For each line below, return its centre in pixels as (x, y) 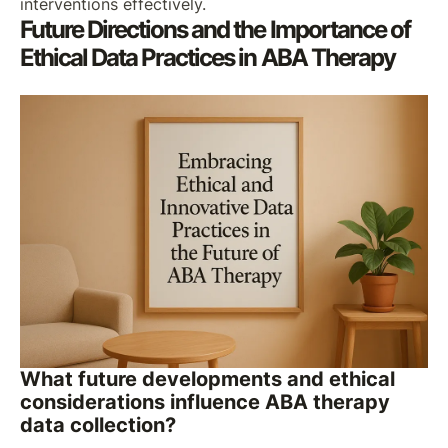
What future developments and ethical (207, 378)
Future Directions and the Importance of (214, 29)
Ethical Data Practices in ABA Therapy (207, 57)
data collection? (97, 424)
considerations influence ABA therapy (204, 401)
